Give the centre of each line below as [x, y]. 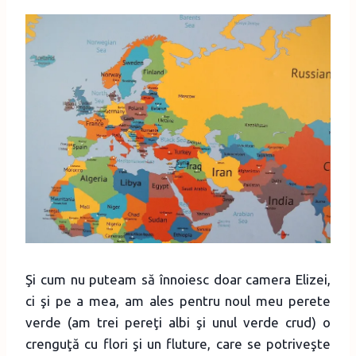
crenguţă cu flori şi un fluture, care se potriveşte [178, 344]
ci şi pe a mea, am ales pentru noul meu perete [178, 301]
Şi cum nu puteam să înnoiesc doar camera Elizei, [178, 280]
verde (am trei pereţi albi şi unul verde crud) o [178, 323]
